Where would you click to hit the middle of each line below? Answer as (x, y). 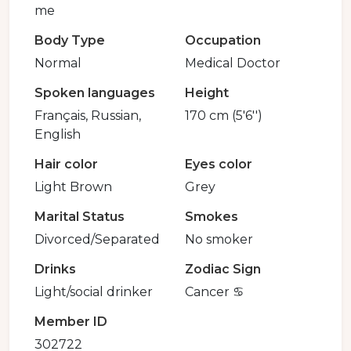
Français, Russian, (88, 116)
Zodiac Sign (223, 270)
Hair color (66, 165)
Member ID (71, 322)
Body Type (70, 41)
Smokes (212, 217)
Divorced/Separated (97, 240)
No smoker (219, 240)
